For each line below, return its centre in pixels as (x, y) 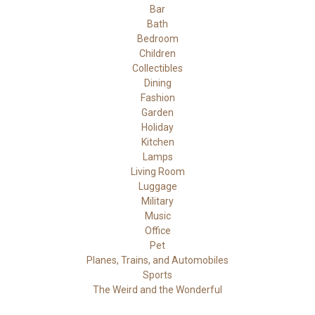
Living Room (157, 171)
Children (157, 53)
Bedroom (157, 38)
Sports (157, 275)
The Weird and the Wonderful (157, 289)
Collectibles (157, 68)
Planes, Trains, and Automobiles (157, 260)
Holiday (157, 127)
